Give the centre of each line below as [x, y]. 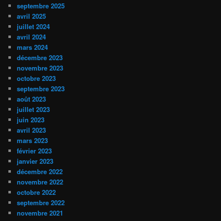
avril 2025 [32, 16]
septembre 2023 [41, 88]
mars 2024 [33, 47]
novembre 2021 [40, 213]
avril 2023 [32, 130]
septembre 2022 [41, 202]
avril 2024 [32, 37]
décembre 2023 [40, 57]
